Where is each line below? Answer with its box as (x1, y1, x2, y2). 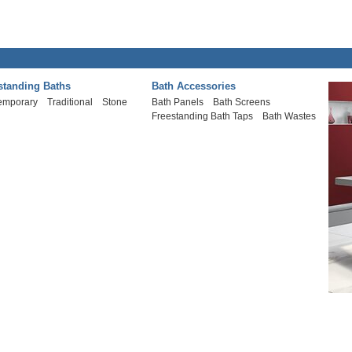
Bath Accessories (152, 80, 236, 92)
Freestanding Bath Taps (152, 111, 254, 122)
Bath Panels (152, 97, 204, 108)
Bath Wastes (262, 111, 317, 122)
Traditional (47, 97, 93, 108)
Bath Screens (213, 97, 271, 108)
